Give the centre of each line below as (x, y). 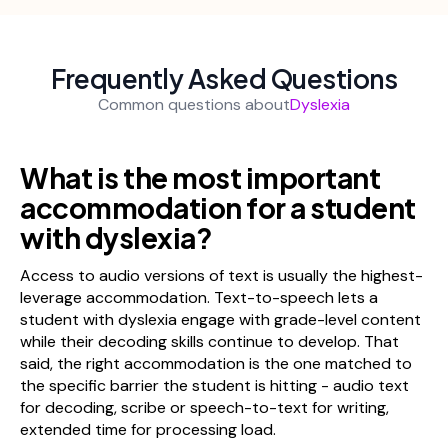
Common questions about (194, 104)
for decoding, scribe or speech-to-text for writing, (204, 407)
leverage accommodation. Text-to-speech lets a (199, 297)
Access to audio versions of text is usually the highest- (221, 275)
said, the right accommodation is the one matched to (216, 363)
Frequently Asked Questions (224, 78)
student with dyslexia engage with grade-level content (220, 319)
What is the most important (200, 177)
